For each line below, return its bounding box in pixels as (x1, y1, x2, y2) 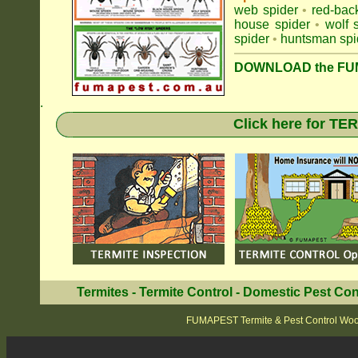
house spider (234, 18, 310, 31)
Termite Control (138, 285, 233, 299)
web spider (234, 3, 298, 17)
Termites (76, 285, 129, 299)
